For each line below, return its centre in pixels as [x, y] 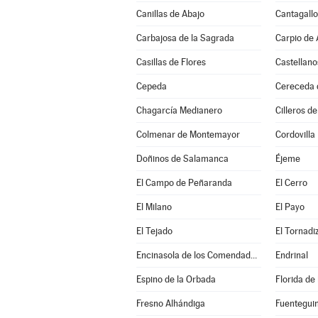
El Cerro [291, 183]
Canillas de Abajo [170, 14]
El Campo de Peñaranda [184, 183]
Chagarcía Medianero [179, 110]
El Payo [290, 207]
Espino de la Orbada [176, 279]
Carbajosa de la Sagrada [185, 38]
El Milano [154, 207]
